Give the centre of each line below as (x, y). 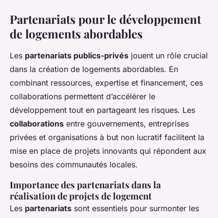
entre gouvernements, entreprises (126, 124)
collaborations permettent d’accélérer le (82, 97)
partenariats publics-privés (77, 56)
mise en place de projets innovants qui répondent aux (108, 151)
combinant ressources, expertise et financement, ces (106, 83)
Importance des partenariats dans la (85, 185)
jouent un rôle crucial (168, 56)
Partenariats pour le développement (105, 19)
